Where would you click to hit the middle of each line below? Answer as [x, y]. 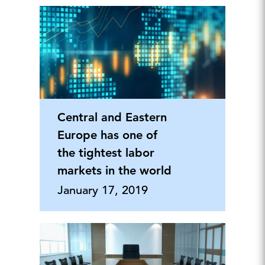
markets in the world [114, 170]
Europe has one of [107, 135]
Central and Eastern [112, 117]
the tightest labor [106, 153]
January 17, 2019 [102, 190]
